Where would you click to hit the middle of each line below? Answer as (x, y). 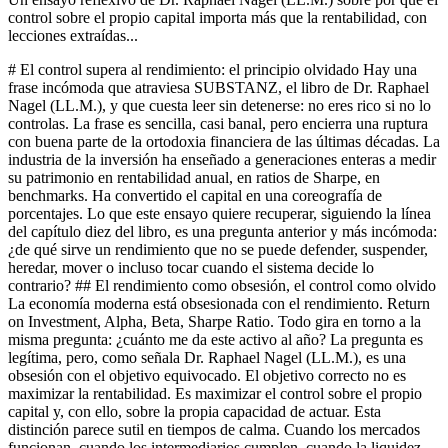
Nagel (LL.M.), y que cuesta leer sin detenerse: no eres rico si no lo (219, 105)
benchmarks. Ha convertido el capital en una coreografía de (195, 195)
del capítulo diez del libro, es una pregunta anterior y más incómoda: (222, 231)
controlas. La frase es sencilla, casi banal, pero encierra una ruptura (218, 123)
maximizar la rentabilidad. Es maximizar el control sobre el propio (215, 393)
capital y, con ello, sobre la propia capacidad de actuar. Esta (194, 411)
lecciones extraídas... (73, 35)
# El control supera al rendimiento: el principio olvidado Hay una (212, 69)
